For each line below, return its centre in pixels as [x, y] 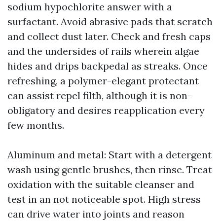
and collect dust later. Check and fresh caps [109, 36]
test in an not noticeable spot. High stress [104, 199]
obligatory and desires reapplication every [106, 110]
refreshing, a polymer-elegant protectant [103, 81]
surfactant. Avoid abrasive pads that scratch [110, 21]
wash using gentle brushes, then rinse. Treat [110, 169]
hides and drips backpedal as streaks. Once [108, 66]
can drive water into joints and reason [96, 214]
